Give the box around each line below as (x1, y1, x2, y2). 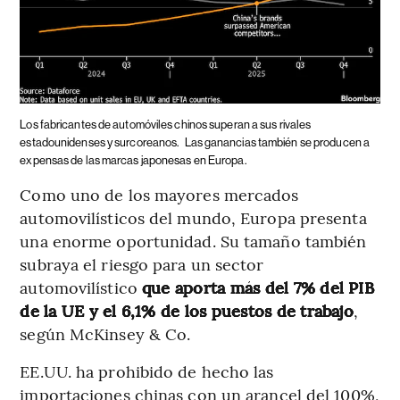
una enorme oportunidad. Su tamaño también (20, 229, 367, 253)
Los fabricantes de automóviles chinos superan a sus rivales (20, 118, 312, 132)
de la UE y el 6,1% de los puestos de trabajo (20, 299, 354, 322)
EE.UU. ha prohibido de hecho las (20, 360, 274, 383)
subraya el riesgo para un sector (20, 253, 264, 276)
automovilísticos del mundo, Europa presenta (20, 206, 367, 229)
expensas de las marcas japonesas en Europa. (20, 154, 246, 168)
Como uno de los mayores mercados (20, 183, 299, 206)
